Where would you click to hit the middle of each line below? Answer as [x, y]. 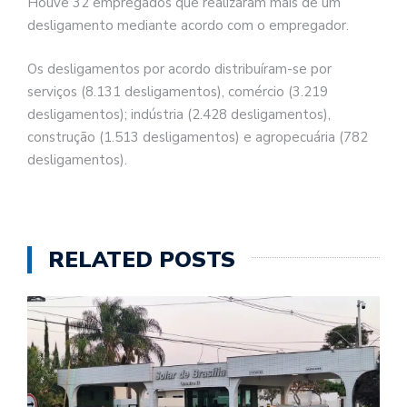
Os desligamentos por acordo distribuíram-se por [179, 69]
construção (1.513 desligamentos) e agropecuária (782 [198, 137]
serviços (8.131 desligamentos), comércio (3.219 [178, 91]
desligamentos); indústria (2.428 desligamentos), [179, 114]
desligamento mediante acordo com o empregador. [188, 26]
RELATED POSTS [142, 260]
